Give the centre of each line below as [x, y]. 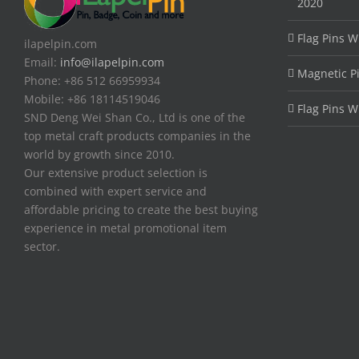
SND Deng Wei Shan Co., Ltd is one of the [135, 117]
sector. [42, 246]
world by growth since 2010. [99, 154]
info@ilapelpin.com [112, 62]
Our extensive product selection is [116, 173]
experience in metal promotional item [125, 228]
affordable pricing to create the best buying [141, 210]
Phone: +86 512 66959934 [92, 81]
